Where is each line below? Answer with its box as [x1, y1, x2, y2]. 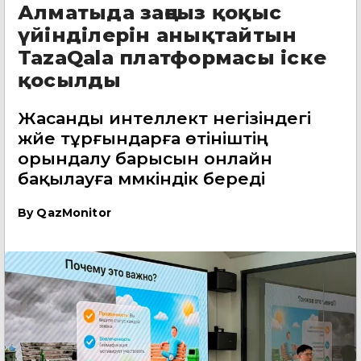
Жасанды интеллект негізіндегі [18, 108, 311, 128]
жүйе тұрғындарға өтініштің [18, 128, 268, 148]
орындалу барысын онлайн [18, 148, 272, 168]
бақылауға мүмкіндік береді [18, 168, 265, 189]
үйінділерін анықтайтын [18, 23, 297, 47]
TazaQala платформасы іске [18, 46, 326, 69]
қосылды [18, 68, 122, 92]
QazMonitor [36, 205, 111, 220]
